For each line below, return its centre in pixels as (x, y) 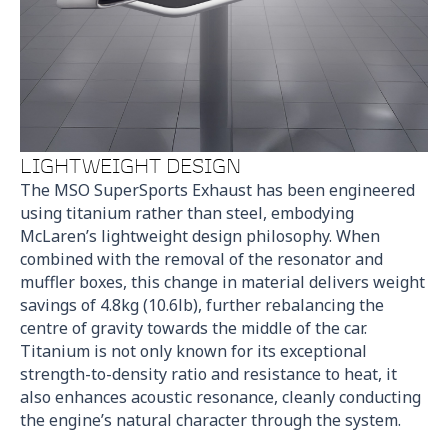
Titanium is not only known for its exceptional (193, 351)
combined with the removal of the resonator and (201, 259)
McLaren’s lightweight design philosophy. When (200, 236)
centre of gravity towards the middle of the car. (193, 328)
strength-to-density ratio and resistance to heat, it (208, 374)
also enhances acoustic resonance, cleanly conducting (220, 397)
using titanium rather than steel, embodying (187, 213)
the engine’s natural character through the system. (210, 420)
